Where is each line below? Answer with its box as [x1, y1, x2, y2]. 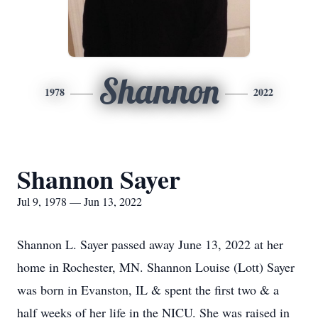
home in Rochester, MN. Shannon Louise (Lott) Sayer [17, 258, 295, 275]
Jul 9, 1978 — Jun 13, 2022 [17, 194, 142, 209]
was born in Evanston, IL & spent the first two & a [17, 281, 279, 298]
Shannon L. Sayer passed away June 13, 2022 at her [17, 236, 283, 253]
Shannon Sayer [17, 160, 180, 197]
